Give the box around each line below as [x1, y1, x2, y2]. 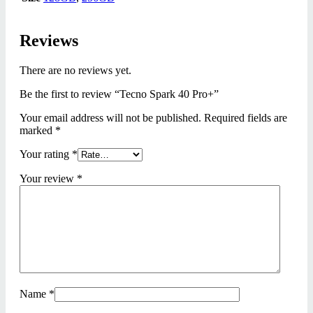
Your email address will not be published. [20, 111, 201, 124]
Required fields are [204, 111, 287, 124]
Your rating [20, 147, 72, 160]
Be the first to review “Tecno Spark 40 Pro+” [20, 87, 219, 100]
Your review [20, 172, 77, 184]
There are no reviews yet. [20, 64, 131, 76]
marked [20, 124, 55, 136]
